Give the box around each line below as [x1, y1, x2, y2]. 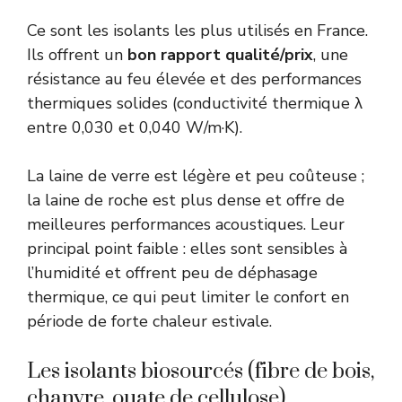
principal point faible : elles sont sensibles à [27, 238, 347, 260]
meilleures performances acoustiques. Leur [27, 214, 345, 236]
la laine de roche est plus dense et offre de [27, 189, 345, 212]
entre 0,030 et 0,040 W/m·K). [27, 117, 242, 139]
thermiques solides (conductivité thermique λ [27, 92, 363, 115]
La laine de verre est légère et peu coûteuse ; [27, 165, 364, 188]
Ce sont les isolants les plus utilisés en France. [27, 20, 368, 42]
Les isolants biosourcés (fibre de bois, [27, 358, 374, 386]
